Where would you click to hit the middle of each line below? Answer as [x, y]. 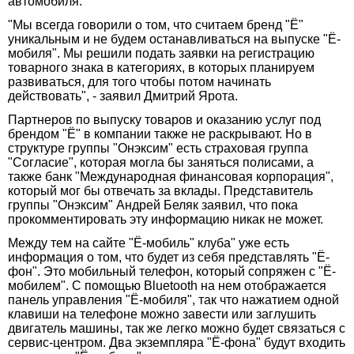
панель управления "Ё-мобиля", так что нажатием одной [173, 299]
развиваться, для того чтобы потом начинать [139, 81]
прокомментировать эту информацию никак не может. [166, 219]
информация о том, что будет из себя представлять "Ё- [169, 257]
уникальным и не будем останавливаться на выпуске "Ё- [174, 39]
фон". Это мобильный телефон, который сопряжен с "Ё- [172, 271]
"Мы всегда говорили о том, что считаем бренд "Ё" [156, 24]
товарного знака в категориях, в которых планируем [161, 67]
